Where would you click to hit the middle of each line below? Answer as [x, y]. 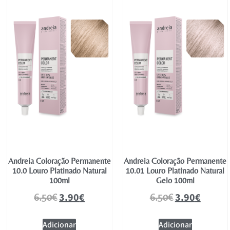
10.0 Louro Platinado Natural [59, 170]
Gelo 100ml [175, 180]
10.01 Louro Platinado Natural [175, 170]
